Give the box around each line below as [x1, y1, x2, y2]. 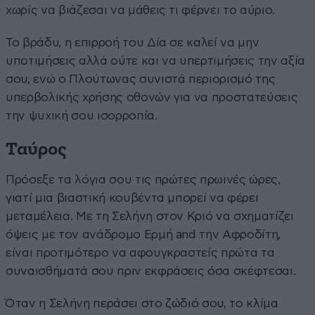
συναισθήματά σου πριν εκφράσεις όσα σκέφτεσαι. [6, 264, 296, 277]
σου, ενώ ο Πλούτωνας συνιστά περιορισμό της [6, 72, 276, 85]
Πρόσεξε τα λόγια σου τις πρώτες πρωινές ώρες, [6, 173, 281, 186]
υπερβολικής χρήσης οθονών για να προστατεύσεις [6, 91, 298, 103]
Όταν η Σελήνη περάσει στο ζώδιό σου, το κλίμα [6, 297, 278, 309]
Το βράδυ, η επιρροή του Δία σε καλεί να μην [6, 36, 259, 49]
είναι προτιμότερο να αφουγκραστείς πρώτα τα [6, 246, 275, 259]
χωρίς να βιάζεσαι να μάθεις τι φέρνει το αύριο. [6, 4, 276, 16]
